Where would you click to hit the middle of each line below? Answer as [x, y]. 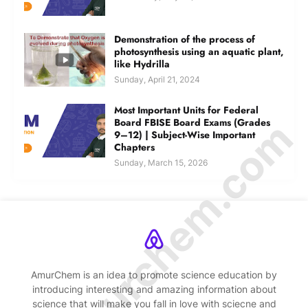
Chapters [134, 147]
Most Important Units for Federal [186, 110]
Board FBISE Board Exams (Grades [192, 122]
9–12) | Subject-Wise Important [185, 134]
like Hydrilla [142, 64]
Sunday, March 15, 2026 [161, 162]
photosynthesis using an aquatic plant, [199, 51]
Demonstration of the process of [185, 39]
